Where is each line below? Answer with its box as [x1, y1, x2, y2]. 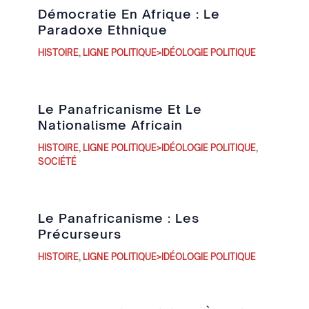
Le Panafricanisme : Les [37, 210, 199, 226]
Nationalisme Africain [37, 117, 183, 132]
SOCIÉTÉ [37, 155, 77, 167]
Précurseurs [37, 226, 121, 241]
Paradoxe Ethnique [37, 21, 168, 37]
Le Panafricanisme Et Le [37, 101, 202, 117]
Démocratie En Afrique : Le [37, 6, 220, 21]
